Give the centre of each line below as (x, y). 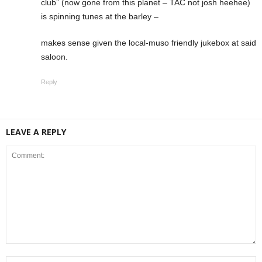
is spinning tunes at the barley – (100, 16)
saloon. (54, 56)
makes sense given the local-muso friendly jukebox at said (149, 42)
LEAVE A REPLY (36, 132)
